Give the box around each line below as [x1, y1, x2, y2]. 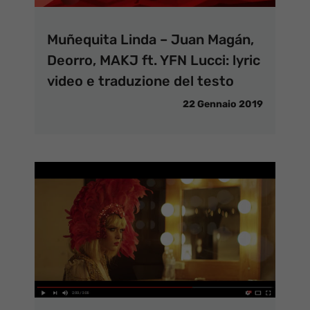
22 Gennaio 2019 [183, 98, 263, 110]
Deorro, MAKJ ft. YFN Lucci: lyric [47, 51, 260, 69]
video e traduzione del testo [47, 72, 234, 89]
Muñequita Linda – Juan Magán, [47, 30, 254, 48]
